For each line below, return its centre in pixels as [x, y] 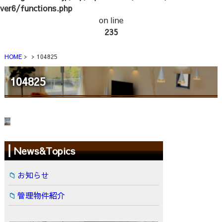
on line [111, 20]
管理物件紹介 [41, 195]
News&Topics [44, 150]
